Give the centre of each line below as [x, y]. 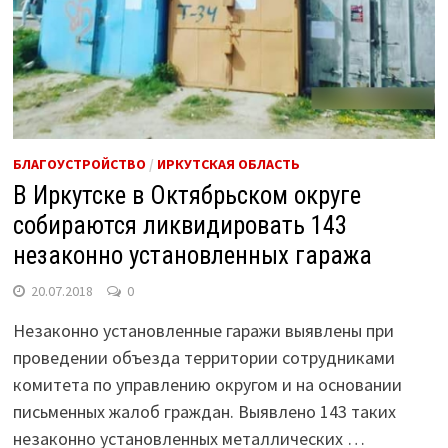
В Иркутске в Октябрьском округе [186, 195]
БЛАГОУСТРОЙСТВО [79, 163]
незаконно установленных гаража [192, 255]
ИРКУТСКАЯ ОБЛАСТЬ [228, 163]
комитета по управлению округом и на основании [207, 384]
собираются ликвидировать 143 [179, 225]
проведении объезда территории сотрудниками [203, 357]
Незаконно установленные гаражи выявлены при [203, 330]
